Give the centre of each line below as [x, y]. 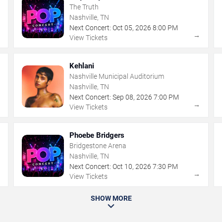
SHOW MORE [111, 198]
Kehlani [82, 66]
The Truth [84, 7]
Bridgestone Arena [98, 146]
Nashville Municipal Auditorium [117, 77]
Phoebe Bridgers [97, 136]
